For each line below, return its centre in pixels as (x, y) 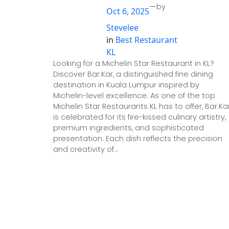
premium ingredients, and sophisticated (129, 128)
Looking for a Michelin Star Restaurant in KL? (134, 63)
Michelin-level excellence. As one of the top (134, 95)
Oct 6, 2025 (128, 11)
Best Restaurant (146, 40)
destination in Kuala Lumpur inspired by (126, 85)
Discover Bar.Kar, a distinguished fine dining (133, 74)
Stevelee (122, 27)
